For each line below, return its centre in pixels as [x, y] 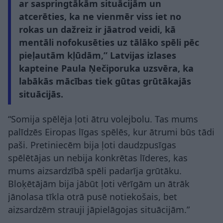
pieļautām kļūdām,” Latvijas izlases [98, 55]
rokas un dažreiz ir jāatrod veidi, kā [97, 29]
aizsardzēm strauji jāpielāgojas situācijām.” [99, 209]
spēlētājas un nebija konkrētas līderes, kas [98, 158]
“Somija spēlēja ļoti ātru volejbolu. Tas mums [103, 119]
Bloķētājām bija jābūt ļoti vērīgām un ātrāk [99, 183]
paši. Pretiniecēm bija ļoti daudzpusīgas [92, 145]
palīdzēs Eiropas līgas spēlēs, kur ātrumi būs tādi [111, 132]
